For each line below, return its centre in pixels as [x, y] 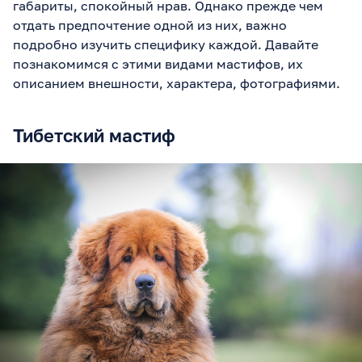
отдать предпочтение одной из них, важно [150, 25]
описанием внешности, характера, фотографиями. [177, 83]
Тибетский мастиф [94, 135]
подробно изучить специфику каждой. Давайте [166, 44]
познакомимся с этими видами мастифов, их [158, 63]
